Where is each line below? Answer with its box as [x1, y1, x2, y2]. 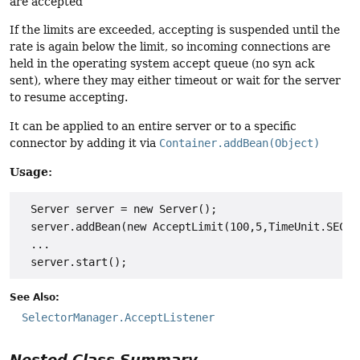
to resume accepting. [10, 91, 128, 104]
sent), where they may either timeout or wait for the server [10, 74, 341, 88]
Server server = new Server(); [18, 202, 217, 216]
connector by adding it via [10, 136, 159, 149]
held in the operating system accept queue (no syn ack [10, 57, 314, 71]
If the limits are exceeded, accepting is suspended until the [10, 23, 340, 37]
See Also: [10, 291, 59, 303]
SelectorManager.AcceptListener [22, 310, 215, 324]
